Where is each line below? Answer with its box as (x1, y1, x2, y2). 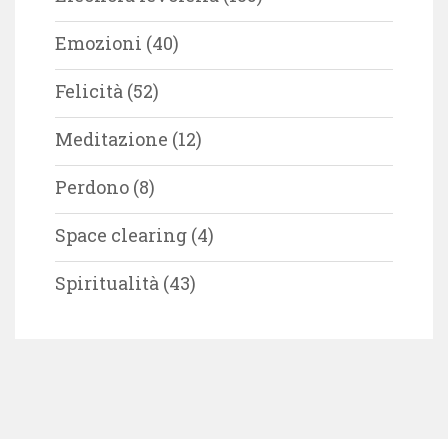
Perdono (55, 174, 129, 199)
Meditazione (55, 126, 168, 151)
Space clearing (55, 222, 187, 247)
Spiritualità (55, 270, 159, 295)
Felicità (55, 78, 123, 103)
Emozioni (55, 30, 142, 55)
